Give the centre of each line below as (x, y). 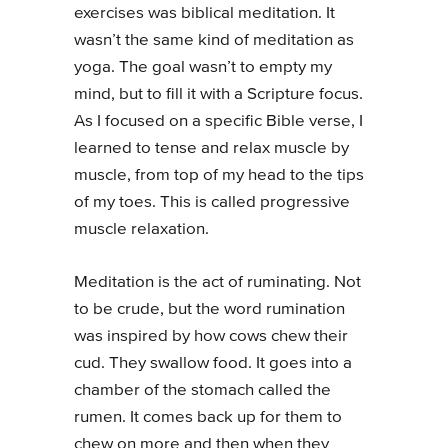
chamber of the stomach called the (202, 390)
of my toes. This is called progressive (212, 202)
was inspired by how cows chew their (211, 336)
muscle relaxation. (141, 229)
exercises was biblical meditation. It (204, 13)
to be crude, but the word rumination (209, 309)
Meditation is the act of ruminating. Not (217, 282)
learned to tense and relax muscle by (211, 148)
